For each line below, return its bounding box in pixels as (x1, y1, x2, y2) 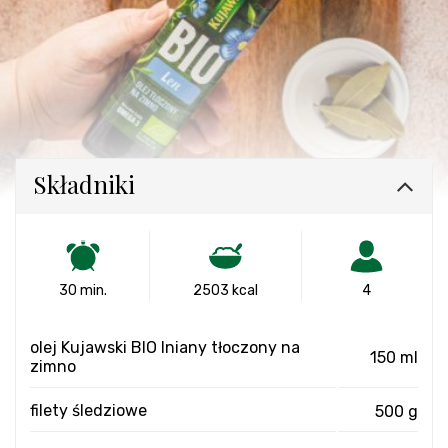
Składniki (33, 168, 135, 200)
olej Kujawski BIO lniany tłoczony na (30, 338, 300, 357)
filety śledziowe (30, 401, 147, 420)
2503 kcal (192, 282, 258, 299)
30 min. (58, 282, 107, 299)
